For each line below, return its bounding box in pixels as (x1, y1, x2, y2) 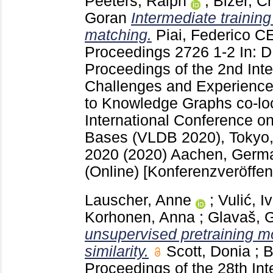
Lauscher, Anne (85, 191, 191, 208)
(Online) (85, 163, 143, 180)
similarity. (85, 243, 149, 260)
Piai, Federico (156, 27, 250, 44)
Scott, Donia (166, 243, 250, 260)
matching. (85, 27, 152, 44)
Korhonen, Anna (85, 208, 195, 225)
